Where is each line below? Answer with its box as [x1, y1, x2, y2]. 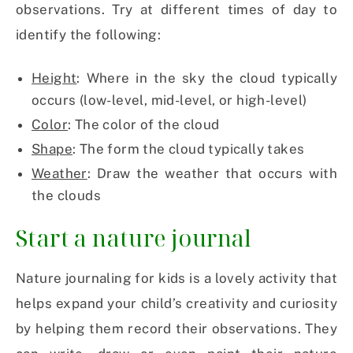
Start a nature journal [16, 222, 252, 254]
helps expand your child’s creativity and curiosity [16, 295, 337, 312]
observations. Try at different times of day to [16, 2, 337, 18]
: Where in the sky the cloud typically [76, 70, 337, 87]
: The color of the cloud [68, 117, 220, 133]
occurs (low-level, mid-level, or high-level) [32, 92, 307, 109]
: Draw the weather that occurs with [87, 165, 337, 182]
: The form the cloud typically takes [72, 141, 305, 158]
